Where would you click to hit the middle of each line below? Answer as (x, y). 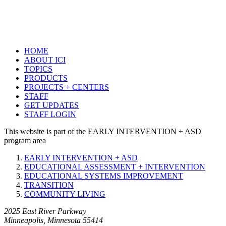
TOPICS (38, 69)
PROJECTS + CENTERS (67, 87)
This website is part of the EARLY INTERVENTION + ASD (103, 132)
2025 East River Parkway (45, 211)
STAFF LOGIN (50, 115)
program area (25, 141)
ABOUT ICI (45, 60)
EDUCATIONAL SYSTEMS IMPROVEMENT (104, 176)
